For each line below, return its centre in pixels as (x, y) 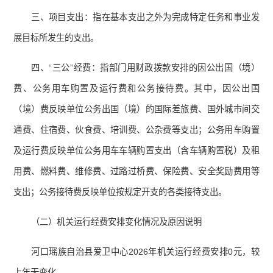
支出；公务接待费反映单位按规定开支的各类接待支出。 (120, 192)
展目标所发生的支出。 (56, 38)
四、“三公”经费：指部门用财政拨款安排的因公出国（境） (145, 68)
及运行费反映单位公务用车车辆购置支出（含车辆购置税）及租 (136, 151)
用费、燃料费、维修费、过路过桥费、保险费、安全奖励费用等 (136, 172)
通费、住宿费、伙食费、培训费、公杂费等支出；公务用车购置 (136, 130)
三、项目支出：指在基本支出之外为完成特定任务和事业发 (145, 17)
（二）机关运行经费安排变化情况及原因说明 (117, 222)
